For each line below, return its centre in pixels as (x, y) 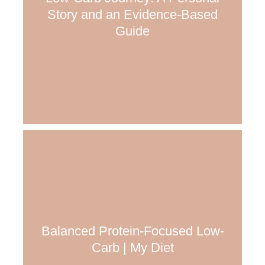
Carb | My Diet (132, 247)
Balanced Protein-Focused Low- (132, 231)
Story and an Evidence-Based (132, 14)
